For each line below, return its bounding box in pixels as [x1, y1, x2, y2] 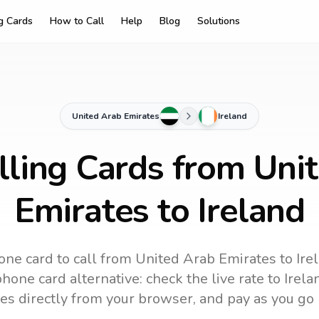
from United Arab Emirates [97, 249, 276, 268]
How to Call [49, 14, 104, 28]
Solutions [197, 14, 240, 28]
